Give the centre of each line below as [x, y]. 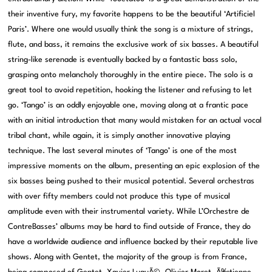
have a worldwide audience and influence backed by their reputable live [133, 242]
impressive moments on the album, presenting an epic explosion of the [134, 166]
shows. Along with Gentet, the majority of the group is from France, [128, 257]
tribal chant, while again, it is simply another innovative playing [119, 136]
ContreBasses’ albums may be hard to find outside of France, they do [130, 227]
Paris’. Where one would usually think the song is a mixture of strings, [131, 29]
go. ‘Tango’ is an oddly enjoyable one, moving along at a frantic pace [128, 105]
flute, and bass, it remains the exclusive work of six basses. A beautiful [134, 45]
